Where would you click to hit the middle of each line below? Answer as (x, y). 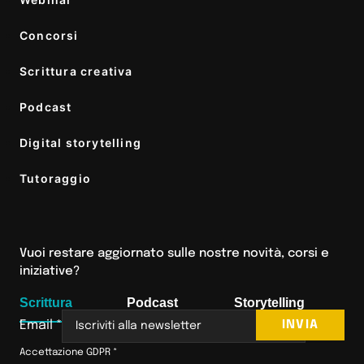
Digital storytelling (80, 143)
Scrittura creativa (76, 71)
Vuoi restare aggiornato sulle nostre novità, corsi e (174, 254)
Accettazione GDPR (66, 353)
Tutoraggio (55, 179)
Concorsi (49, 36)
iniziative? (50, 272)
